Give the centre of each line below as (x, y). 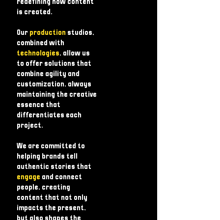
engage (29, 177)
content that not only (52, 198)
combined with (41, 43)
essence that (39, 105)
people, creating (43, 188)
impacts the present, (51, 208)
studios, (81, 33)
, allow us (75, 54)
